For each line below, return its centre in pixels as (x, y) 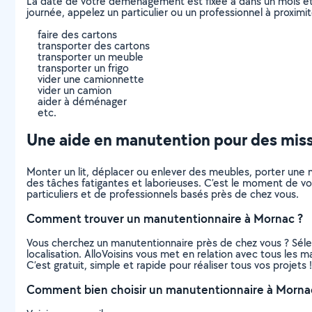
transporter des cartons (94, 46)
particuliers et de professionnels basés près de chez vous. (163, 194)
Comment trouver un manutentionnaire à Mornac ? (165, 218)
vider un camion (75, 90)
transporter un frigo (83, 68)
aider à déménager (82, 101)
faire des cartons (77, 34)
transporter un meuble (91, 57)
